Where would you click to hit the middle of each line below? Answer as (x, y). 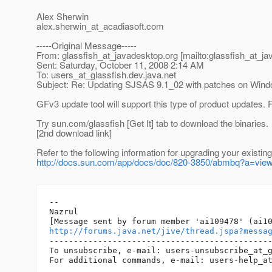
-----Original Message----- (87, 46)
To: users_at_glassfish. (83, 75)
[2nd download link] (74, 133)
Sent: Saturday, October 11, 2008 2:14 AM (120, 65)
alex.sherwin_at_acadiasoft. (91, 26)
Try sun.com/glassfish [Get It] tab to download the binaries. (152, 123)
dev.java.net (152, 75)
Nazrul (64, 212)
